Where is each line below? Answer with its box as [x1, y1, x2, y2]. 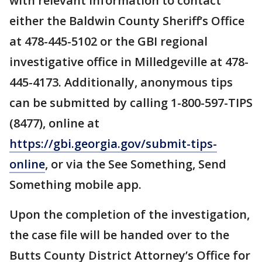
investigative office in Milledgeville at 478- [9, 54, 249, 70]
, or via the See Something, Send [45, 156, 226, 172]
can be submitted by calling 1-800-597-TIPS [9, 95, 253, 111]
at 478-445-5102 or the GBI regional [9, 33, 208, 49]
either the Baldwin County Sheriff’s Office [9, 13, 244, 29]
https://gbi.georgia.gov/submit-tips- [9, 136, 217, 151]
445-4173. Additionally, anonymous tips [9, 74, 233, 90]
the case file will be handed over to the [9, 227, 229, 243]
